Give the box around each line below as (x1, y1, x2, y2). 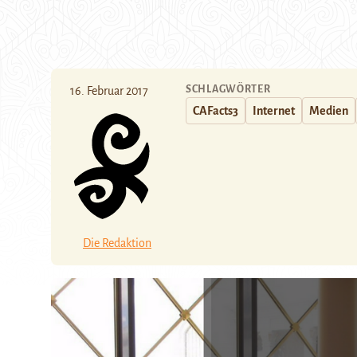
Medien (309, 104, 348, 117)
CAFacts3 (193, 104, 238, 117)
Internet (253, 104, 295, 117)
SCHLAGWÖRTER (186, 84, 271, 95)
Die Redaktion (83, 236, 151, 249)
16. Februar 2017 (70, 84, 148, 97)
